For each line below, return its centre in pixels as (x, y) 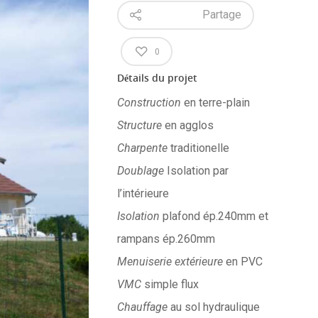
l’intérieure (143, 194)
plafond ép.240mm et (215, 216)
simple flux (171, 285)
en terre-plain (215, 103)
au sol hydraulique (213, 307)
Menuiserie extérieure (170, 262)
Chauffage (142, 307)
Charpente (143, 148)
